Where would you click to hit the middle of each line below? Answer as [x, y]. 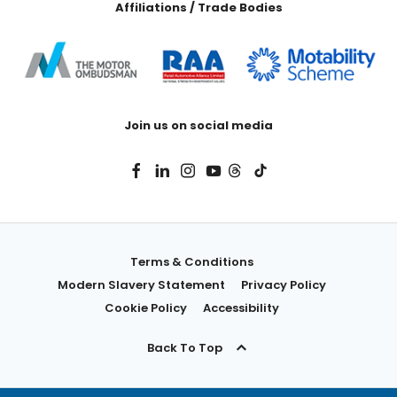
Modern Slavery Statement [141, 285]
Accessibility [241, 308]
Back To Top [184, 347]
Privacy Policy [284, 285]
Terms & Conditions [192, 262]
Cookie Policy [146, 308]
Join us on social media [198, 126]
